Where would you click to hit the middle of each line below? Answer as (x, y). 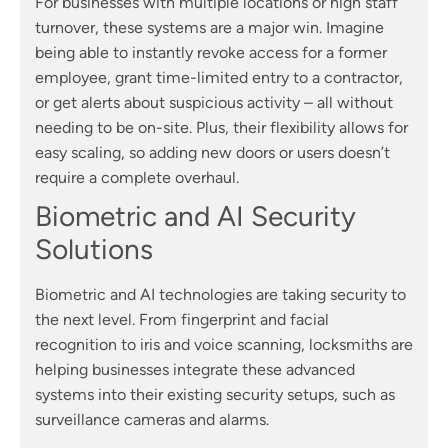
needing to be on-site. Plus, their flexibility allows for (221, 128)
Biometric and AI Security (195, 216)
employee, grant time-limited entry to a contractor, (219, 78)
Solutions (94, 249)
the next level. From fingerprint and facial (182, 320)
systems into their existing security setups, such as (215, 395)
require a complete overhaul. (137, 178)
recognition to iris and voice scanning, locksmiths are (224, 345)
